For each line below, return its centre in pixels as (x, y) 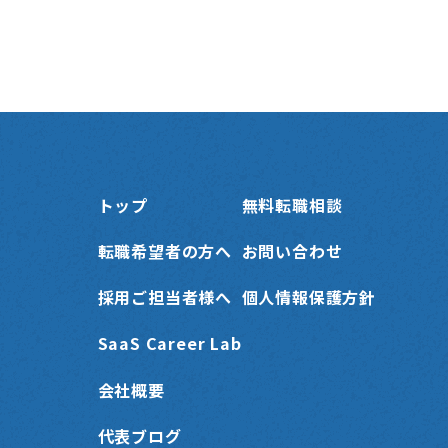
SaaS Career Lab (169, 343)
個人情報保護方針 (308, 297)
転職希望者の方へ (164, 251)
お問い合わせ (292, 251)
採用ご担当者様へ (164, 297)
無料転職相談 (292, 204)
